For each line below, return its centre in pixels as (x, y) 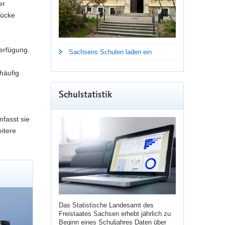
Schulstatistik (85, 95)
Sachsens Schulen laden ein (110, 52)
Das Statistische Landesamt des (106, 205)
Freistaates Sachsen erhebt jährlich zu (115, 214)
